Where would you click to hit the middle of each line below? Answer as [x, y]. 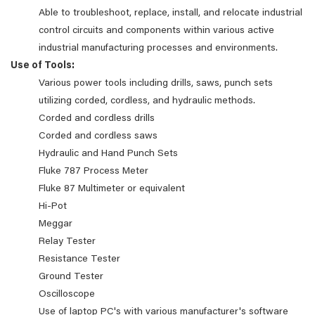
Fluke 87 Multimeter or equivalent [113, 189]
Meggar [57, 224]
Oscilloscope [68, 295]
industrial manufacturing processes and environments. [160, 49]
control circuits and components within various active [156, 31]
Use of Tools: [45, 66]
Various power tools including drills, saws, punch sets [156, 84]
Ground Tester [72, 277]
